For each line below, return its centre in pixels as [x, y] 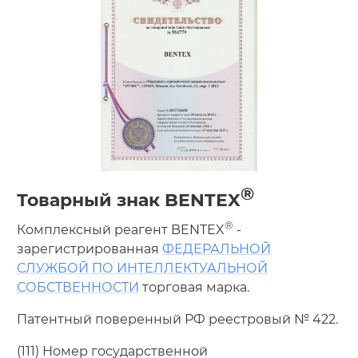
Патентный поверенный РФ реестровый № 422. [177, 319]
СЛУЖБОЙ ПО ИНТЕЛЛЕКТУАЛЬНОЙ [142, 268]
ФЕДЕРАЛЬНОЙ [216, 249]
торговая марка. [194, 287]
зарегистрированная [89, 249]
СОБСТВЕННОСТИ [78, 287]
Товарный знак [90, 201]
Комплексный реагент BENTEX [120, 229]
